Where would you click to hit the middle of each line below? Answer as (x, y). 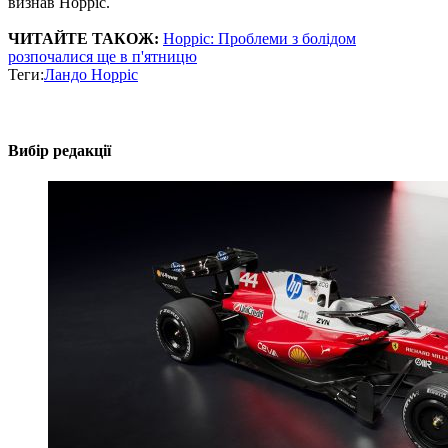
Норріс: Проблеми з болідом (259, 39)
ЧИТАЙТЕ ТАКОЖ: (83, 39)
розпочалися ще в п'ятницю (102, 57)
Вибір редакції (59, 150)
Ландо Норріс (91, 75)
